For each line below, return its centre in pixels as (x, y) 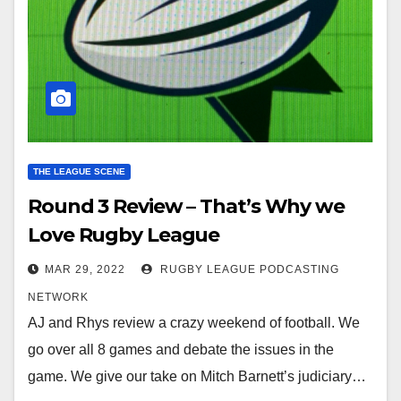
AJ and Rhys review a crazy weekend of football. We (194, 323)
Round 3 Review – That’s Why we (186, 206)
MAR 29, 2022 (85, 269)
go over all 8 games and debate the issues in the (181, 350)
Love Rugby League (124, 235)
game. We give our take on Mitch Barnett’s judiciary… (197, 376)
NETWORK (58, 297)
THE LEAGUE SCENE (79, 171)
